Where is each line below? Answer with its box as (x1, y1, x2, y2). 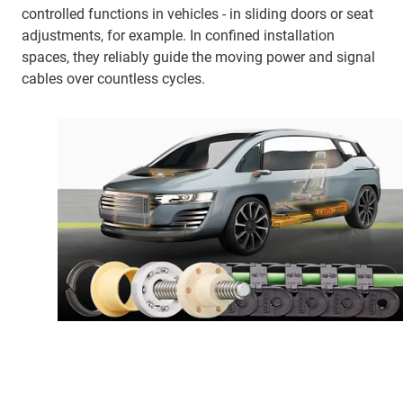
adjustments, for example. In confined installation (22, 27, 335, 44)
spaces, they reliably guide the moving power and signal (22, 49, 375, 66)
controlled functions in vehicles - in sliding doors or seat (22, 5, 373, 22)
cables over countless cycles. (22, 70, 205, 87)
